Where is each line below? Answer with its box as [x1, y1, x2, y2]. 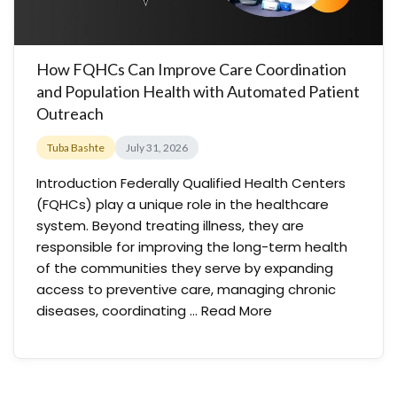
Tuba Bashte [47, 141, 105, 154]
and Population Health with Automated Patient [36, 82, 360, 101]
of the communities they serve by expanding [36, 259, 333, 277]
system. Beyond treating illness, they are [36, 216, 304, 235]
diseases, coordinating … [36, 301, 201, 320]
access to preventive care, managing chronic [36, 280, 336, 299]
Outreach [36, 104, 104, 123]
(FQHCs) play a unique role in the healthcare [36, 195, 329, 214]
